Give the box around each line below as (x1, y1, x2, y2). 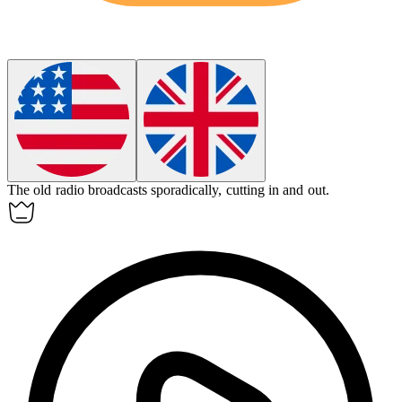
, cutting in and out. (218, 182, 329, 198)
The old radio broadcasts (7, 182, 152, 198)
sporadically (151, 182, 219, 198)
